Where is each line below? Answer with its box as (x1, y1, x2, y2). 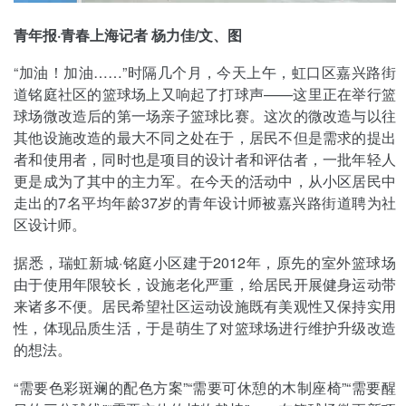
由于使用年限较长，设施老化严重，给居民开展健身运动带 (14, 274, 396, 295)
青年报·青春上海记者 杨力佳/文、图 (14, 24, 243, 45)
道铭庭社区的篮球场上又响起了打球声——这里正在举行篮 (14, 83, 396, 105)
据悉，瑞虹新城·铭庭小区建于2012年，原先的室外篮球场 (14, 252, 396, 274)
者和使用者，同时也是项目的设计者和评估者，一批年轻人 (14, 149, 396, 170)
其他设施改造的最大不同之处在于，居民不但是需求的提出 (14, 127, 396, 149)
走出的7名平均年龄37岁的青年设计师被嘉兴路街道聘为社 (14, 192, 396, 214)
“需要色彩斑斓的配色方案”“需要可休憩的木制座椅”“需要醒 (14, 376, 396, 398)
